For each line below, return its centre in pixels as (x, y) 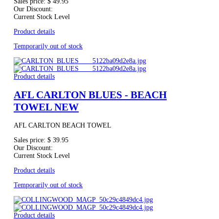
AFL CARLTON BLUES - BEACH (90, 95)
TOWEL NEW (46, 107)
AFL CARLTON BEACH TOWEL (63, 126)
